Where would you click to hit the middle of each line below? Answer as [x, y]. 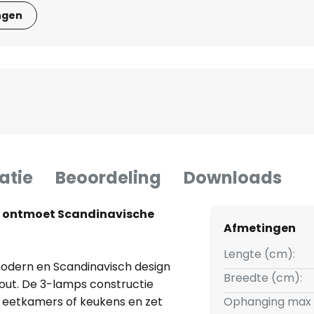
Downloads [233, 178]
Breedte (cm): [262, 278]
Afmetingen [259, 228]
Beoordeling [108, 178]
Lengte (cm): [259, 254]
